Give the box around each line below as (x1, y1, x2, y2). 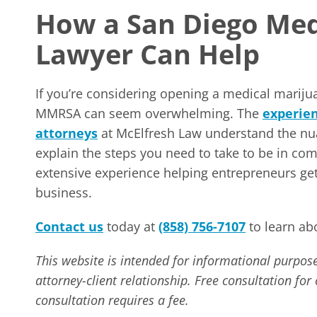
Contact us (35, 218, 103, 235)
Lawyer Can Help (35, 35, 260, 72)
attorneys (35, 125, 98, 142)
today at (103, 218, 158, 235)
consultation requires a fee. (35, 292, 189, 309)
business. (35, 184, 92, 201)
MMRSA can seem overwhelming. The (35, 105, 263, 122)
